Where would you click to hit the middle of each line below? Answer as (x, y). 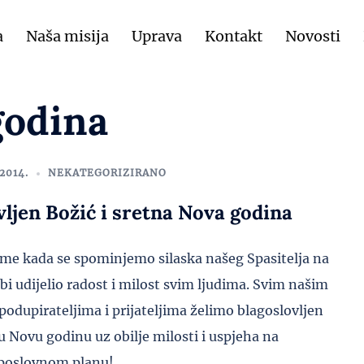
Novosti (313, 36)
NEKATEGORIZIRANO (108, 173)
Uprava (157, 36)
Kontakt (234, 36)
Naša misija (67, 36)
